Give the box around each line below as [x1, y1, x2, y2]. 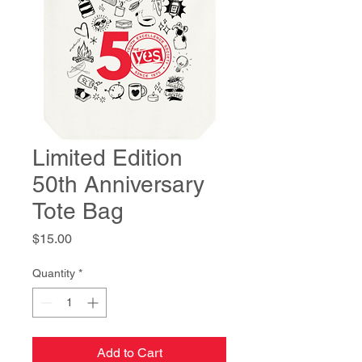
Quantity [32, 266, 75, 280]
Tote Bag [32, 197, 124, 224]
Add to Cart [96, 344, 162, 360]
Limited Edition [32, 144, 183, 170]
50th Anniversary [32, 170, 204, 197]
